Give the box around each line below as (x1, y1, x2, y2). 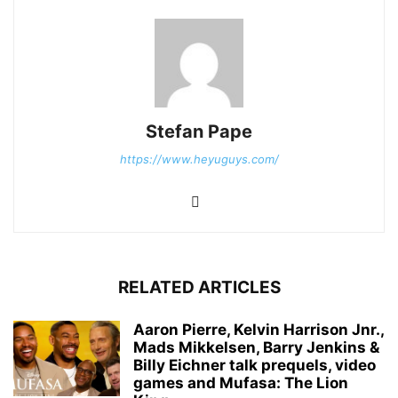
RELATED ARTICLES (117, 276, 281, 298)
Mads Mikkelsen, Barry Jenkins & (133, 338, 379, 356)
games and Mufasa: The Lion (133, 373, 348, 392)
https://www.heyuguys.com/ (119, 151, 279, 166)
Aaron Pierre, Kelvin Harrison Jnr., (133, 320, 384, 338)
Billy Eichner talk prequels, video (133, 355, 376, 374)
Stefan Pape (146, 120, 252, 142)
